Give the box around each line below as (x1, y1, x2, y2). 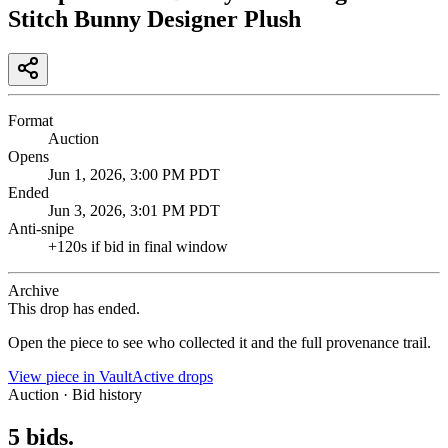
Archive (8, 281, 59, 299)
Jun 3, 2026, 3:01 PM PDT (48, 201, 220, 219)
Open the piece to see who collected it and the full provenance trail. (8, 333, 431, 351)
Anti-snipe (8, 219, 74, 237)
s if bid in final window (81, 237, 228, 255)
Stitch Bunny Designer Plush (8, 5, 301, 32)
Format (8, 111, 53, 129)
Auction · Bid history (8, 385, 142, 403)
